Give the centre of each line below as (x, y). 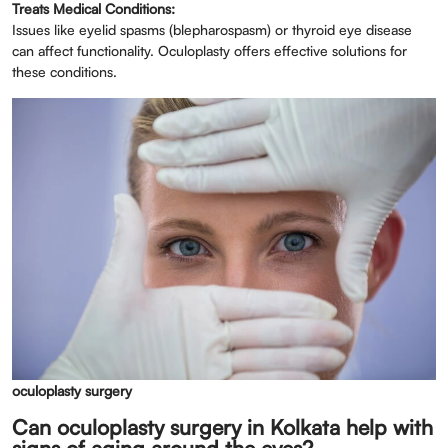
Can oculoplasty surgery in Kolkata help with (222, 427)
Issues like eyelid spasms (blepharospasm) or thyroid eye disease (212, 29)
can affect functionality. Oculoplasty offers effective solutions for (209, 50)
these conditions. (64, 71)
